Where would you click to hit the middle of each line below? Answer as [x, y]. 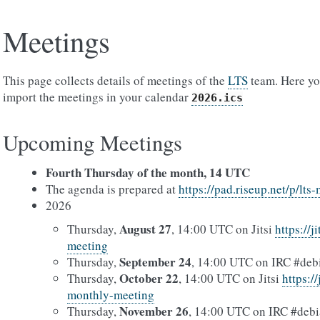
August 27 [145, 229]
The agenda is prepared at [112, 189]
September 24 [155, 262]
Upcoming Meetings [92, 142]
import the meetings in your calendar [97, 97]
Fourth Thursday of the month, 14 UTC [148, 172]
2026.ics [217, 98]
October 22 [149, 278]
